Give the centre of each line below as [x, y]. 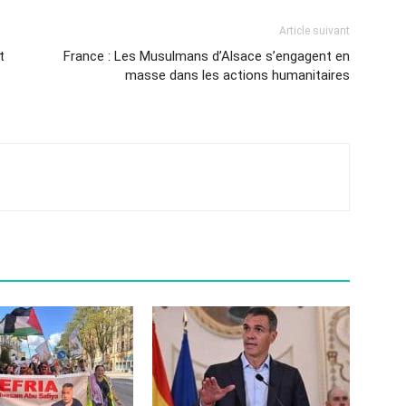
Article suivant [314, 31]
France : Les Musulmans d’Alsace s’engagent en [207, 56]
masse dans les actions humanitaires [237, 75]
